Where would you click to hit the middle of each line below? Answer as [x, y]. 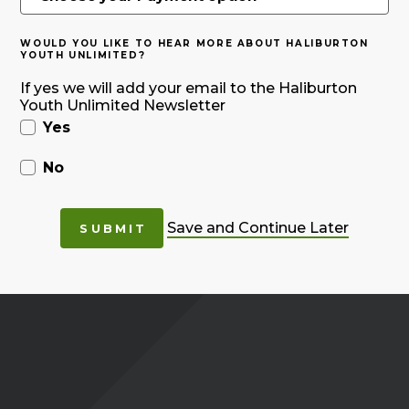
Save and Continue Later [257, 227]
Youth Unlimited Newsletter [123, 105]
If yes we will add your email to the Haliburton [189, 88]
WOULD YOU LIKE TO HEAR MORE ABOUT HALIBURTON [194, 43]
